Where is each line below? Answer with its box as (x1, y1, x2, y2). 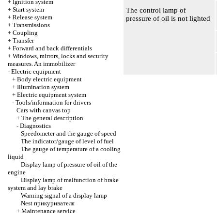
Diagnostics (20, 122, 51, 129)
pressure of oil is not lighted (126, 15, 210, 22)
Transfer (13, 37, 34, 44)
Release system (13, 14, 52, 21)
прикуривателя (34, 200, 75, 207)
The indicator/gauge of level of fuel (21, 138, 114, 145)
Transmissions (13, 21, 50, 29)
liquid (8, 153, 24, 160)
